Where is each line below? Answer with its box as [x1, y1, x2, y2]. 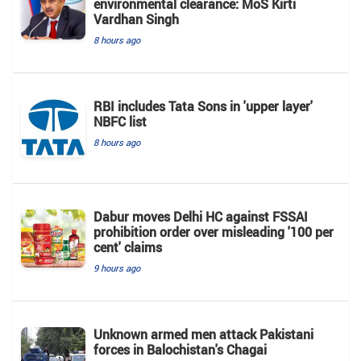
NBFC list [93, 113, 147, 131]
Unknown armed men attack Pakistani [93, 326, 313, 344]
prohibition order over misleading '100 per [93, 223, 334, 242]
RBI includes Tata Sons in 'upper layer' [93, 98, 313, 116]
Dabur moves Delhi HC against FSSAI [93, 208, 308, 226]
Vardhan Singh [93, 10, 179, 29]
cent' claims [93, 239, 162, 257]
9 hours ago [93, 262, 140, 275]
